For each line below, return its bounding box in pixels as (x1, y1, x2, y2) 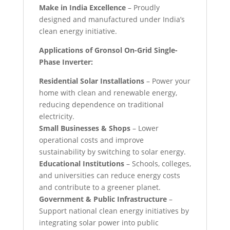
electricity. (39, 111, 74, 122)
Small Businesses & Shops (39, 123, 130, 133)
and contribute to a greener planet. (39, 182, 161, 193)
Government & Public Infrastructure (39, 194, 167, 204)
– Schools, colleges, (124, 159, 191, 169)
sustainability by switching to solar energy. (39, 147, 186, 157)
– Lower (130, 123, 159, 133)
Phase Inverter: (39, 57, 93, 67)
